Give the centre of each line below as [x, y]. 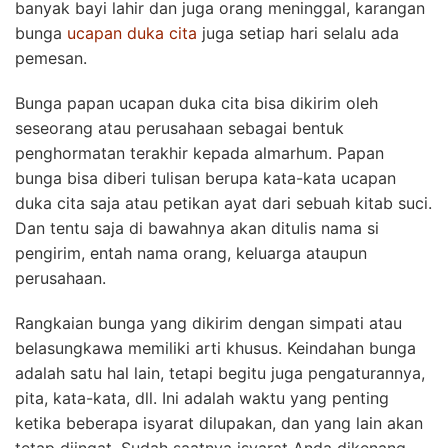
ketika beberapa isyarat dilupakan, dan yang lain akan [219, 422]
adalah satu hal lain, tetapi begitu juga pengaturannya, [220, 372]
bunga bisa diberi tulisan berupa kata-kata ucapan [205, 177]
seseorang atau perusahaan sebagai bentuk [179, 127]
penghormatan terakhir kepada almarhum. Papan [199, 152]
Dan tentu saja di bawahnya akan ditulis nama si [197, 227]
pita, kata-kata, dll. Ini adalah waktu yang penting [202, 397]
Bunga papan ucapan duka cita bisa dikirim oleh [196, 102]
